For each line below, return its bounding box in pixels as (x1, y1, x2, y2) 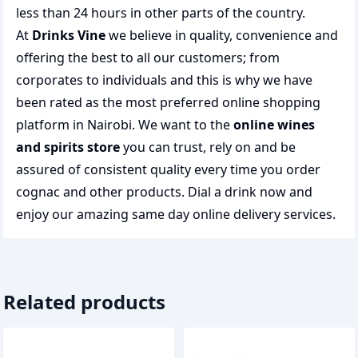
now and (257, 183, 312, 201)
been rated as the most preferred (16, 93, 222, 111)
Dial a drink (188, 183, 257, 201)
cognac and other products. (16, 183, 188, 201)
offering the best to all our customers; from (16, 49, 280, 66)
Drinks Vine (32, 26, 105, 44)
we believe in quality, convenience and (105, 26, 338, 44)
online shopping (222, 93, 320, 111)
